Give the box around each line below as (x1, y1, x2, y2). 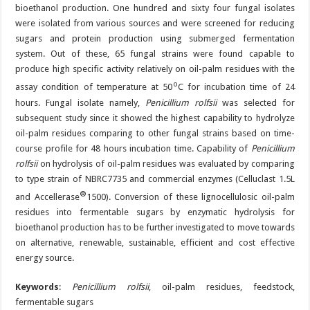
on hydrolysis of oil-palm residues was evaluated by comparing (37, 158, 295, 169)
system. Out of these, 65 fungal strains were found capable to (15, 48, 295, 60)
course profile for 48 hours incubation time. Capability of (15, 143, 251, 154)
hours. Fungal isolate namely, (15, 97, 145, 108)
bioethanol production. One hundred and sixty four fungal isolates (15, 3, 295, 14)
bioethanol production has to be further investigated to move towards (15, 221, 295, 232)
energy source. (15, 252, 75, 263)
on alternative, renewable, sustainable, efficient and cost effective (15, 237, 295, 248)
